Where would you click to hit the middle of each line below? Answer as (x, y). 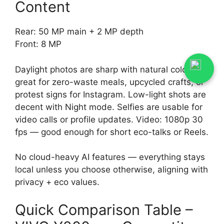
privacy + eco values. (57, 182)
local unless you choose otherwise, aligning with (111, 169)
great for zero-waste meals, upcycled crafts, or (109, 82)
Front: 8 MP (38, 44)
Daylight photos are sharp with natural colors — (110, 69)
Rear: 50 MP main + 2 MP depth (79, 31)
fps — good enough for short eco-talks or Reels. (112, 132)
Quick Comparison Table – (104, 209)
